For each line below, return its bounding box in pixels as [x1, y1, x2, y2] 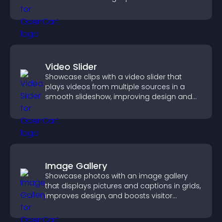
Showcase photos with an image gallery [45, 171, 188, 181]
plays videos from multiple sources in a [45, 82, 185, 92]
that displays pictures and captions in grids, [45, 181, 201, 191]
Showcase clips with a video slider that [45, 72, 182, 82]
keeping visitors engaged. [45, 102, 137, 111]
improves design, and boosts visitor [45, 191, 172, 201]
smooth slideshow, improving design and [45, 92, 192, 102]
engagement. [45, 201, 94, 211]
